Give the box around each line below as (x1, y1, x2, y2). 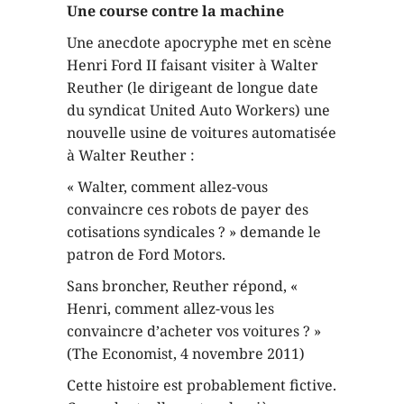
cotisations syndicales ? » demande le (67, 222, 321, 242)
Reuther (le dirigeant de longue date (67, 78, 318, 97)
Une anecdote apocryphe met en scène (67, 32, 332, 52)
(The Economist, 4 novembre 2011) (67, 344, 305, 363)
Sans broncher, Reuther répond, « (67, 276, 298, 296)
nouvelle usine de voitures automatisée (67, 123, 336, 142)
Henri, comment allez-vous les (67, 298, 274, 318)
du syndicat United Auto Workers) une (67, 100, 330, 120)
